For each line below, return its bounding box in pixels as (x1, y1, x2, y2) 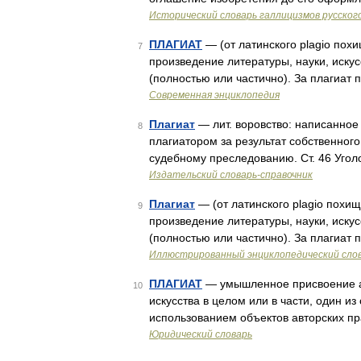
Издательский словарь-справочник (149, 169, 313, 180)
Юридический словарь (149, 329, 252, 340)
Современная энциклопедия (149, 89, 280, 101)
